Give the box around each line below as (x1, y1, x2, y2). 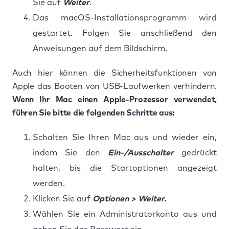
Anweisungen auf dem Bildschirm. (33, 44, 167, 53)
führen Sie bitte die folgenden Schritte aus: (12, 108, 174, 117)
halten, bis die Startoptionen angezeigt (33, 164, 217, 172)
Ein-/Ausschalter (107, 148, 174, 157)
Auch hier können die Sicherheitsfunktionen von (12, 68, 217, 77)
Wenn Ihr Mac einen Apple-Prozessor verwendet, (12, 95, 217, 104)
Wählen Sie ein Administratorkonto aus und (33, 210, 217, 218)
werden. (33, 179, 65, 188)
